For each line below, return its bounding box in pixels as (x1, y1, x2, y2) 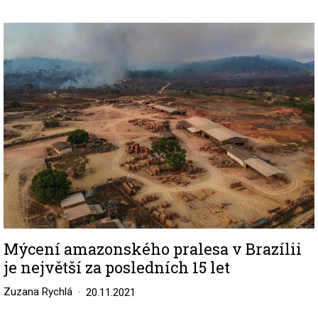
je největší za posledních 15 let (4, 257, 230, 278)
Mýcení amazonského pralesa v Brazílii (4, 238, 302, 260)
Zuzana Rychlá (4, 285, 72, 299)
